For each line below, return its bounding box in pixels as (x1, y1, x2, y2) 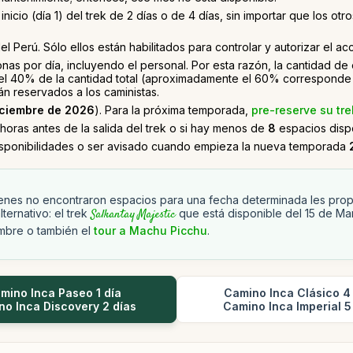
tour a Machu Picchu (94, 224, 207, 237)
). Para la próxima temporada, (95, 103, 251, 117)
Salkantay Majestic (91, 206, 176, 224)
